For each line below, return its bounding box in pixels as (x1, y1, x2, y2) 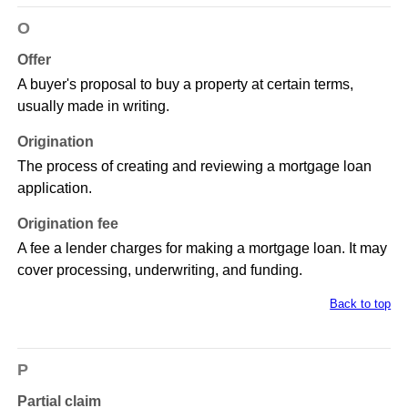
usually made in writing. (16, 98, 169, 115)
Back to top (330, 297, 392, 311)
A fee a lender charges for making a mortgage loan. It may (16, 240, 387, 257)
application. (16, 180, 92, 197)
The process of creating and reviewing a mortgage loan (16, 158, 372, 175)
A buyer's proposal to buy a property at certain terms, (16, 76, 353, 93)
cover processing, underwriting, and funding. (16, 262, 302, 279)
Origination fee (16, 216, 118, 232)
